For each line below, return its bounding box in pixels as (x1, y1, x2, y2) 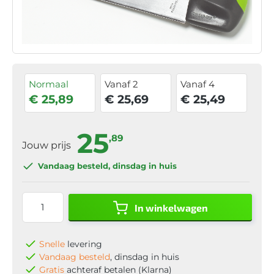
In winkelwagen (134, 201, 208, 213)
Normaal (29, 78, 68, 90)
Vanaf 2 (105, 78, 139, 90)
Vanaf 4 (180, 78, 215, 90)
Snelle (39, 238, 65, 250)
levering (65, 238, 102, 250)
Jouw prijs (22, 139, 73, 151)
